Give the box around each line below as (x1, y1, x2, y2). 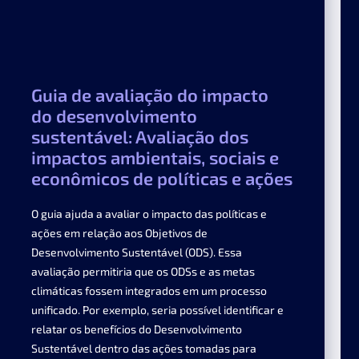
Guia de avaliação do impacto (30, 84, 268, 106)
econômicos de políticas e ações (30, 167, 292, 189)
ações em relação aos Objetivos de (30, 226, 208, 240)
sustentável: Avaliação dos (30, 126, 248, 147)
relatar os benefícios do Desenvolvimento (30, 322, 242, 337)
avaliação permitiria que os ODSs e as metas (30, 264, 255, 279)
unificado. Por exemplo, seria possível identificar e (30, 303, 284, 317)
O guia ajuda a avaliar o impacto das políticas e (30, 207, 267, 221)
